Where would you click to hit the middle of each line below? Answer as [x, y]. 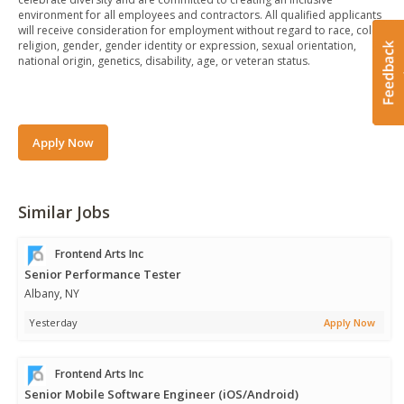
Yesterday [53, 322]
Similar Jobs [64, 212]
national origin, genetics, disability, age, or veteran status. [164, 61]
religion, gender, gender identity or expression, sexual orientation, [187, 46]
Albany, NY [52, 294]
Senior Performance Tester [103, 274]
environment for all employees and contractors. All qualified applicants [200, 15]
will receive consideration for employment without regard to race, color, [202, 30]
